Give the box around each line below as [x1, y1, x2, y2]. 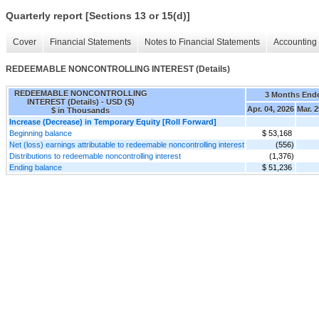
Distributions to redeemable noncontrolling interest [9, 151, 181, 160]
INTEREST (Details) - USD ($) [26, 97, 135, 106]
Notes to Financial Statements [145, 37, 260, 48]
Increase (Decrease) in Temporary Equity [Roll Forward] [9, 117, 216, 126]
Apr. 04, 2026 [247, 104, 294, 113]
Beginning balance [9, 128, 72, 137]
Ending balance [9, 162, 62, 172]
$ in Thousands [51, 105, 110, 115]
